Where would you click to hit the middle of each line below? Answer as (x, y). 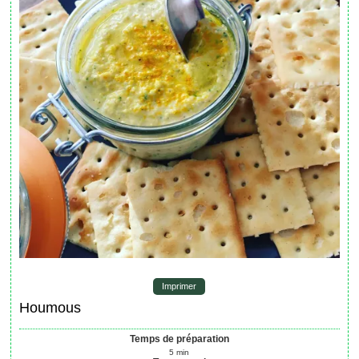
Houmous (50, 308)
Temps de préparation (179, 339)
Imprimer (179, 286)
